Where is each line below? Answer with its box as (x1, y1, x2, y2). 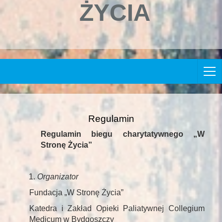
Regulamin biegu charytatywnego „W (41, 130, 205, 139)
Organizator (37, 172, 78, 181)
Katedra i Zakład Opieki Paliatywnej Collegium (29, 204, 205, 213)
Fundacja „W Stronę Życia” (29, 188, 123, 197)
